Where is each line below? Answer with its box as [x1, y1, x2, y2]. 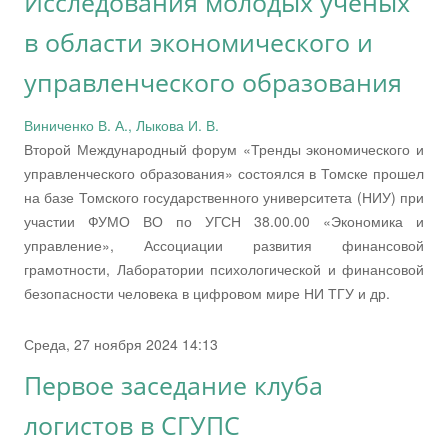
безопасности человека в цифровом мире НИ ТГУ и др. [24, 282, 390, 303]
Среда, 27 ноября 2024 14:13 [24, 333, 218, 354]
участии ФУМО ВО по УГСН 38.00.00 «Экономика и [24, 210, 424, 231]
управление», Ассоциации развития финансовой [24, 234, 424, 255]
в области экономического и [24, 25, 373, 59]
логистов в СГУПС [24, 408, 240, 442]
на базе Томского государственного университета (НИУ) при [24, 186, 424, 207]
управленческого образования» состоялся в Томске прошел [24, 162, 424, 183]
